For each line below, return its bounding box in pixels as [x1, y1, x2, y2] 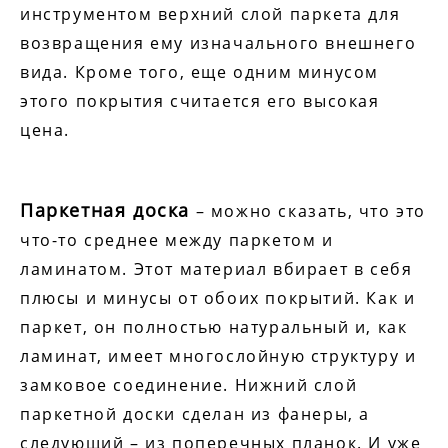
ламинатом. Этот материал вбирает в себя [20, 257, 413, 280]
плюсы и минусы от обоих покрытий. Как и [20, 286, 416, 309]
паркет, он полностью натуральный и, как [20, 315, 408, 338]
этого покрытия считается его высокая [20, 89, 380, 112]
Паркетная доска [20, 197, 190, 222]
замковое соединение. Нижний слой [20, 373, 358, 396]
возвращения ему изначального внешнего [20, 31, 417, 54]
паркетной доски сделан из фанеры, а [20, 402, 370, 425]
